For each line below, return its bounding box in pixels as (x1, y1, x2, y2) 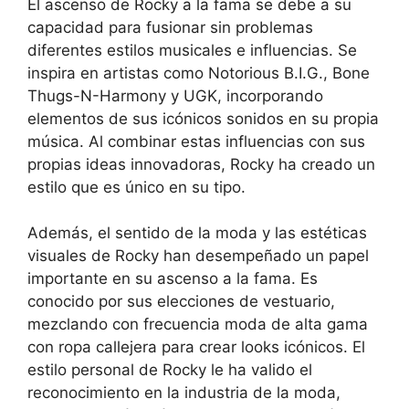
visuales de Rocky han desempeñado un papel (27, 246, 369, 266)
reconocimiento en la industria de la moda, (27, 383, 341, 403)
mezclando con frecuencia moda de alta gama (27, 315, 368, 334)
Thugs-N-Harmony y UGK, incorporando (27, 86, 323, 105)
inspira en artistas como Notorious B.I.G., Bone (27, 63, 370, 82)
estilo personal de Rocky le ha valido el (27, 361, 312, 380)
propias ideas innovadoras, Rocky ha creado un (27, 154, 375, 173)
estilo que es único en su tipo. (27, 177, 246, 196)
